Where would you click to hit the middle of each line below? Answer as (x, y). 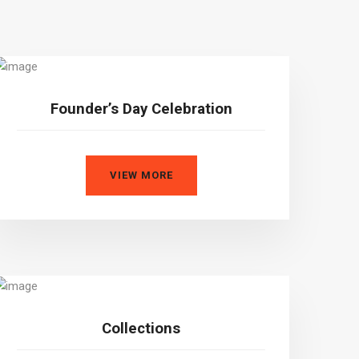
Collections (141, 328)
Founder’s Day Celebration (141, 109)
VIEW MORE (141, 175)
